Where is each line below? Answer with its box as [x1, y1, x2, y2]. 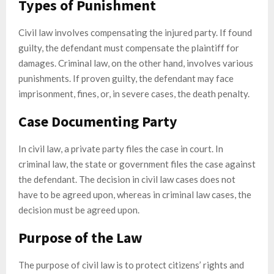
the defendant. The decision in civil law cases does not [18, 173, 235, 185]
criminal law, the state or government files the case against [18, 158, 256, 169]
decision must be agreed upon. [18, 204, 139, 215]
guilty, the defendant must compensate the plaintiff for [18, 42, 239, 53]
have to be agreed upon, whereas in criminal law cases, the [18, 188, 251, 200]
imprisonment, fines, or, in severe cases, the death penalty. [18, 87, 250, 99]
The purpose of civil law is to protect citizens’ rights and [18, 259, 244, 270]
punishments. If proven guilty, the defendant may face [18, 72, 234, 84]
